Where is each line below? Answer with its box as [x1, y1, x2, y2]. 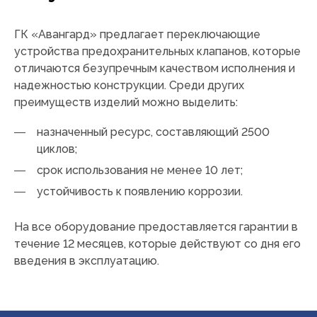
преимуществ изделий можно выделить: [14, 96, 238, 110]
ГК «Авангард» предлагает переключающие [14, 28, 260, 42]
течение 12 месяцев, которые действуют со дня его [14, 237, 301, 251]
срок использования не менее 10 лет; [37, 163, 243, 178]
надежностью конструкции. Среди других [14, 79, 244, 93]
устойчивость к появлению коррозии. [37, 185, 243, 199]
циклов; [37, 142, 77, 156]
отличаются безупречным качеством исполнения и [14, 62, 295, 76]
